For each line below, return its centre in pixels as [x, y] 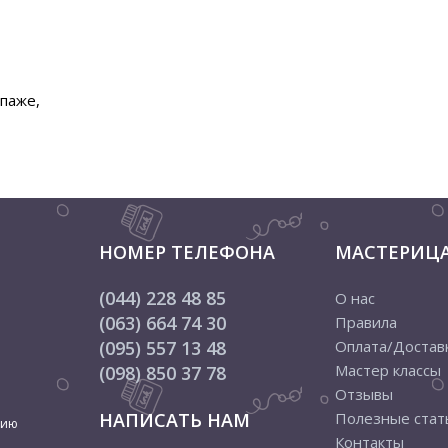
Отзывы [364, 394]
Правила [366, 322]
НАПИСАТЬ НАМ [174, 420]
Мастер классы [388, 370]
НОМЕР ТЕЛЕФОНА [187, 252]
